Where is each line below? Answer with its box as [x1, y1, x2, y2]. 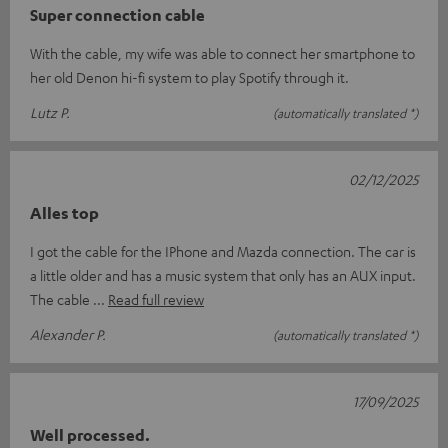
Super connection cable [30, 4, 205, 25]
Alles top [30, 202, 99, 223]
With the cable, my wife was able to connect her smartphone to [30, 43, 415, 62]
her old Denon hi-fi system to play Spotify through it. [30, 67, 349, 86]
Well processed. [30, 424, 150, 445]
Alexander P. [30, 324, 106, 343]
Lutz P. [30, 102, 70, 121]
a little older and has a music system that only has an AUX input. [30, 265, 416, 284]
